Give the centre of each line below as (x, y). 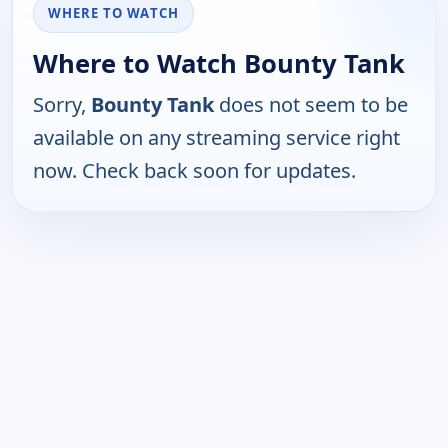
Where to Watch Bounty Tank (219, 64)
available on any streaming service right (216, 138)
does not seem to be (311, 105)
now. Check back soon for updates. (194, 171)
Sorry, (62, 105)
